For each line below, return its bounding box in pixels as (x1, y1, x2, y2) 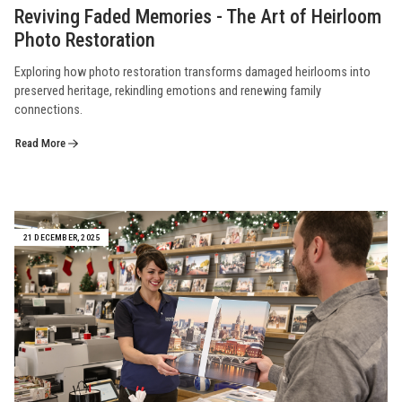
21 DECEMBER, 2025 (22, 232, 100, 242)
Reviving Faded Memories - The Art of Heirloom (14, 4, 381, 28)
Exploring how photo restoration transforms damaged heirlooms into (14, 64, 371, 80)
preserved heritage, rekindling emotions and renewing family (14, 83, 321, 99)
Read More (15, 135, 68, 150)
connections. (14, 101, 83, 118)
